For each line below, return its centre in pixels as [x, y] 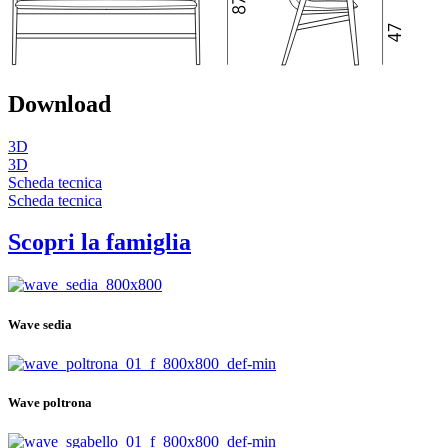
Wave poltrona [50, 402]
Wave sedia [40, 324]
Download [59, 103]
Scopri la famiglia [99, 242]
